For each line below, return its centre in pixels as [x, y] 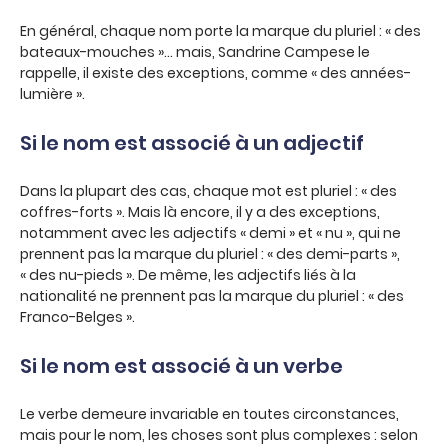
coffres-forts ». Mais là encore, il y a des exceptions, [200, 212]
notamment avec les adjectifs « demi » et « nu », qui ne [210, 233]
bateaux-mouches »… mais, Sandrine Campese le [195, 52]
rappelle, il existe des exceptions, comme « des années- [215, 73]
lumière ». [52, 94]
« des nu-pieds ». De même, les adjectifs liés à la [188, 275]
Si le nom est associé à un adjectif [192, 143]
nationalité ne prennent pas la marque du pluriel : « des [212, 296]
